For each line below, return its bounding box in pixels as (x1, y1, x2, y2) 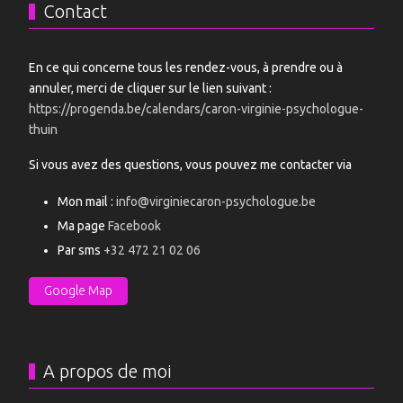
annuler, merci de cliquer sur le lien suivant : (29, 81, 272, 95)
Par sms (58, 243, 103, 257)
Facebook (108, 219, 161, 233)
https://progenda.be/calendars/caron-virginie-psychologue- (29, 102, 363, 116)
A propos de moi (43, 361, 172, 381)
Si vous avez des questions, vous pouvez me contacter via (29, 157, 352, 172)
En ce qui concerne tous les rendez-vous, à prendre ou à (29, 60, 343, 75)
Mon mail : (58, 194, 116, 209)
